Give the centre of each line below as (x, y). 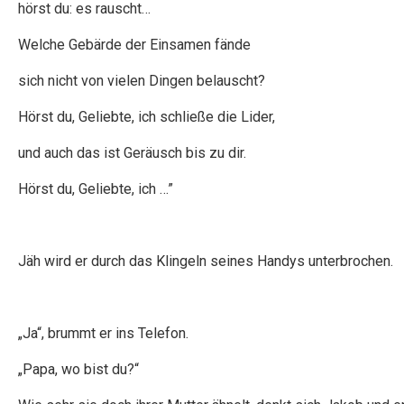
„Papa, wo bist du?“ (78, 369)
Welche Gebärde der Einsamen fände (134, 45)
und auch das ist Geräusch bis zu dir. (132, 153)
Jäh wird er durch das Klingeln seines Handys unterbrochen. (206, 261)
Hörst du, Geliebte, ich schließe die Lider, (147, 117)
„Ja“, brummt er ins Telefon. (103, 333)
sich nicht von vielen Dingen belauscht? (142, 81)
